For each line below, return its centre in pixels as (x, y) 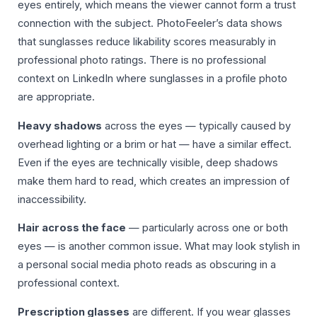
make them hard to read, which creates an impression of (154, 181)
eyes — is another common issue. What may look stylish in (159, 247)
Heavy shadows (60, 126)
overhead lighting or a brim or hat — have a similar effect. (155, 144)
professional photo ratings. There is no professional (142, 60)
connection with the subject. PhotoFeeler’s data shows (150, 24)
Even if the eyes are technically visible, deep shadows (148, 162)
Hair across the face (72, 228)
